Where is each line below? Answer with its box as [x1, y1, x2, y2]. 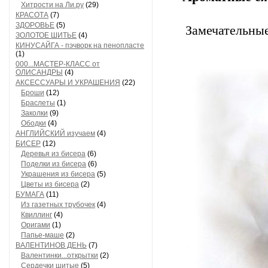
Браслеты [21, 99, 55, 107]
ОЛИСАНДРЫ [16, 68, 63, 77]
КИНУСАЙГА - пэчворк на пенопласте [16, 41, 144, 50]
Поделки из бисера [21, 160, 86, 168]
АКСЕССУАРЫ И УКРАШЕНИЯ [16, 78, 120, 87]
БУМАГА [16, 190, 44, 199]
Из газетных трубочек [21, 200, 95, 209]
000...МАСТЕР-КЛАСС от [16, 60, 100, 68]
